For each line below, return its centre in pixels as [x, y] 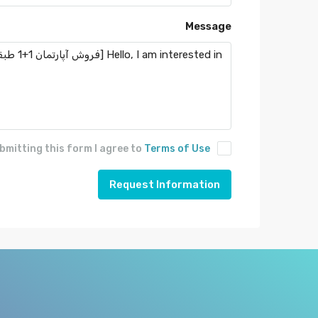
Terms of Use [177, 149]
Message [208, 26]
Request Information [165, 185]
